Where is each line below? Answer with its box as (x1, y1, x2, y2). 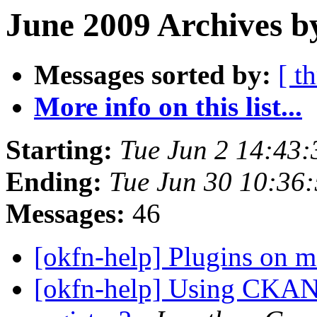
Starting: (6, 134, 113, 166)
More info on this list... (34, 91, 302, 122)
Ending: (6, 166, 102, 197)
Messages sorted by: (34, 59, 271, 91)
